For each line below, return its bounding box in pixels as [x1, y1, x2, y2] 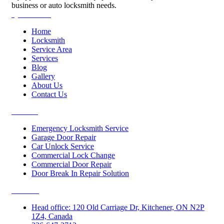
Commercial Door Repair [31, 159, 111, 168]
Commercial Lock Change [31, 150, 115, 159]
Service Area [31, 44, 72, 53]
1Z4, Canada [31, 211, 72, 220]
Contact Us [31, 89, 67, 98]
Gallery [31, 71, 55, 80]
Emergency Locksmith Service [31, 123, 128, 132]
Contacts [11, 185, 39, 194]
